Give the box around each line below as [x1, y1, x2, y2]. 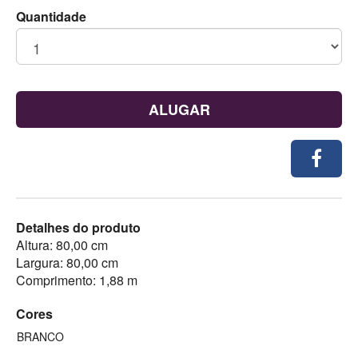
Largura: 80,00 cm [16, 253, 118, 272]
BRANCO [17, 328, 64, 345]
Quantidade [16, 7, 86, 26]
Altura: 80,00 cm [16, 236, 108, 255]
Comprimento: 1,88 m [16, 271, 137, 290]
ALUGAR [148, 99, 210, 121]
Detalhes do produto [16, 218, 141, 237]
